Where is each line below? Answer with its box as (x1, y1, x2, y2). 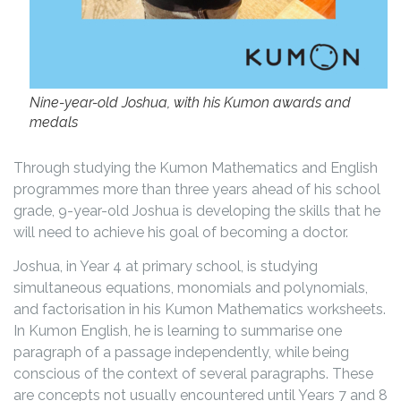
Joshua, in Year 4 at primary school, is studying (13, 258, 318, 276)
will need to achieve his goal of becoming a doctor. (13, 223, 348, 241)
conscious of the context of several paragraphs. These (13, 365, 373, 383)
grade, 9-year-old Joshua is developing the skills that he (13, 201, 380, 219)
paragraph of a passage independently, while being (13, 344, 349, 362)
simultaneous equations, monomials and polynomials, (13, 279, 368, 297)
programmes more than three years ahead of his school (13, 180, 380, 198)
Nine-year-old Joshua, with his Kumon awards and (30, 93, 351, 111)
